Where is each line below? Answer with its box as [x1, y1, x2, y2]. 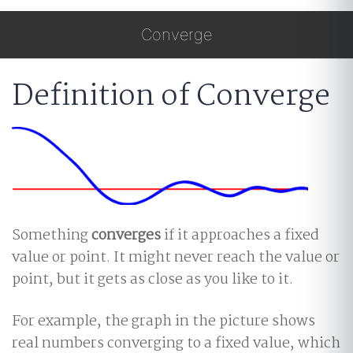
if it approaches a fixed [161, 223, 319, 247]
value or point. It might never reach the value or [12, 245, 340, 269]
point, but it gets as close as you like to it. [12, 267, 293, 292]
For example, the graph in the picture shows [12, 309, 315, 333]
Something [12, 223, 91, 247]
